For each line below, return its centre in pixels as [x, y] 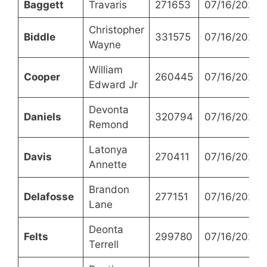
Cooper [42, 77]
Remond [108, 124]
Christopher [116, 30]
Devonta [108, 109]
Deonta [106, 229]
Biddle [39, 37]
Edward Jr [113, 84]
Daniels [42, 117]
